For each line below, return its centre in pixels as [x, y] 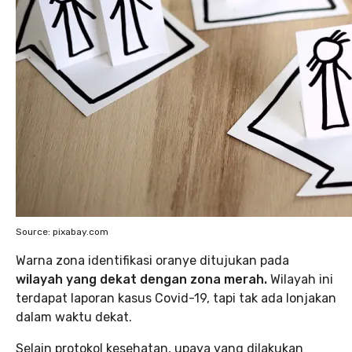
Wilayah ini [300, 279]
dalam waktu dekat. [74, 317]
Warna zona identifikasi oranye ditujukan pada [152, 260]
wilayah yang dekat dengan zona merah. [141, 279]
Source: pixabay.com [62, 232]
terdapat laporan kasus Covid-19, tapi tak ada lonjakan [176, 298]
